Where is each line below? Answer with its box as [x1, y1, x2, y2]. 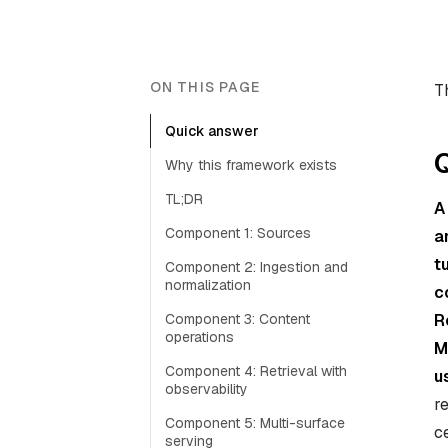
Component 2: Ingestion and [165, 258, 348, 276]
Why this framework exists [165, 156, 337, 174]
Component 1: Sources [165, 224, 311, 242]
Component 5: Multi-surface [165, 414, 345, 432]
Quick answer [165, 122, 259, 140]
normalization [165, 276, 251, 294]
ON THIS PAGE [150, 78, 261, 96]
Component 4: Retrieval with [165, 362, 347, 380]
